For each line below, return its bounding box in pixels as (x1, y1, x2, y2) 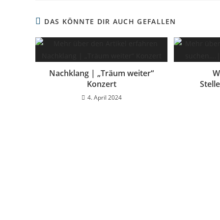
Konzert (86, 78, 116, 89)
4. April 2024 (87, 93, 122, 102)
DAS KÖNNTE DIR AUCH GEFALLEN (44, 16, 176, 26)
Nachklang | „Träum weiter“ (49, 67, 154, 79)
